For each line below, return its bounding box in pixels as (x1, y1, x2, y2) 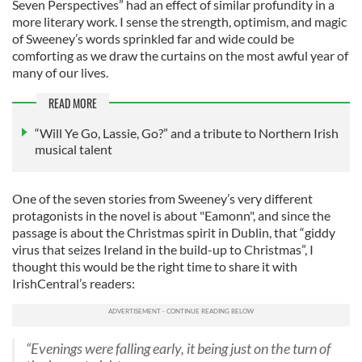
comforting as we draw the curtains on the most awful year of (12, 48, 348, 64)
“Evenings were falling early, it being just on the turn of (26, 339, 330, 357)
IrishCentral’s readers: (12, 275, 135, 291)
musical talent (35, 141, 112, 157)
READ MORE (48, 95, 97, 112)
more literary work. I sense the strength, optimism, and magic (12, 14, 347, 30)
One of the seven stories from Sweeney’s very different (12, 190, 313, 206)
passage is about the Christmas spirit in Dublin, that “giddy (12, 224, 335, 240)
